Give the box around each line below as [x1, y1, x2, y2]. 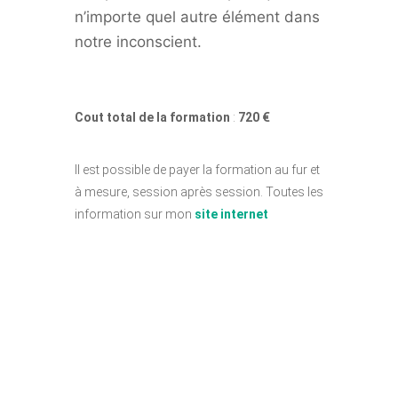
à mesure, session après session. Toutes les [75, 185, 323, 199]
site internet [195, 207, 268, 221]
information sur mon [75, 207, 195, 221]
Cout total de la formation [75, 110, 230, 124]
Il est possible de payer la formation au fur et [75, 163, 320, 177]
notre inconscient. [75, 33, 202, 51]
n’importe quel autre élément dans [75, 8, 320, 26]
